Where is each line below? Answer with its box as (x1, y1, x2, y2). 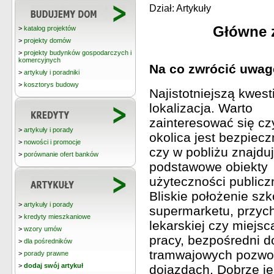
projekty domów (24, 37, 71, 44)
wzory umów (24, 225, 62, 232)
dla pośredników (24, 237, 72, 245)
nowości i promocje (24, 138, 81, 146)
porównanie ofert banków (24, 150, 98, 158)
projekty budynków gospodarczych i (24, 49, 131, 56)
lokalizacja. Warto (149, 101, 253, 115)
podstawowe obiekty (149, 160, 268, 174)
